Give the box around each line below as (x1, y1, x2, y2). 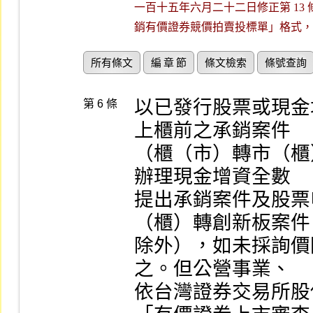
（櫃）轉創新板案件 (134, 212, 310, 233)
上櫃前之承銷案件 (134, 119, 291, 141)
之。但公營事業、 (134, 258, 291, 279)
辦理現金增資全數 (134, 166, 291, 187)
